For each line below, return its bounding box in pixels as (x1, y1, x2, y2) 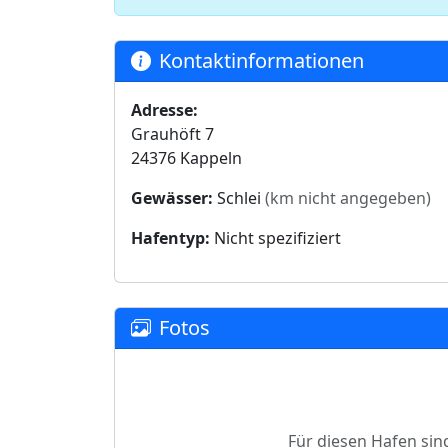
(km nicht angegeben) (265, 187, 431, 209)
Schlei (213, 187, 265, 209)
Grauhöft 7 (131, 123, 214, 145)
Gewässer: (131, 187, 213, 209)
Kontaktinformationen (159, 47, 364, 74)
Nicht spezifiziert (210, 227, 341, 249)
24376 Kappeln (131, 147, 242, 169)
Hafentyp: (131, 227, 210, 249)
